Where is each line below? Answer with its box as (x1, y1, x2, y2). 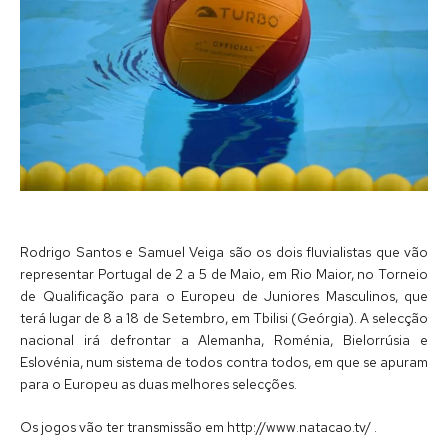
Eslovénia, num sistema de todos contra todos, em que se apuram (20, 352, 428, 371)
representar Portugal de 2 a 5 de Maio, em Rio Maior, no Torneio (20, 264, 428, 283)
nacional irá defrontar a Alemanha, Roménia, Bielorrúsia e (20, 330, 428, 349)
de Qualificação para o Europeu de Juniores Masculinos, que (20, 286, 428, 305)
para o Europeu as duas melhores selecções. (20, 374, 297, 393)
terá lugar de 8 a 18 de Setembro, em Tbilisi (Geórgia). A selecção (20, 308, 428, 327)
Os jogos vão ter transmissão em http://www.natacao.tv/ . (20, 418, 377, 437)
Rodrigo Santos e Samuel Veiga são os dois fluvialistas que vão (20, 242, 428, 261)
